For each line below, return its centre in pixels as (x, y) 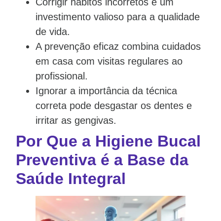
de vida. (53, 32)
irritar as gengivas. (76, 121)
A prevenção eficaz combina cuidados (118, 47)
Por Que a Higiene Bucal (108, 141)
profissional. (62, 76)
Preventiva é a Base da (102, 160)
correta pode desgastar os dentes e (114, 106)
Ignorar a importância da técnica (106, 91)
